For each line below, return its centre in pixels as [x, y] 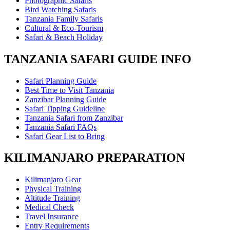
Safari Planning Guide [61, 81]
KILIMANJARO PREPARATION [94, 158]
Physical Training [53, 189]
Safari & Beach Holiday [64, 37]
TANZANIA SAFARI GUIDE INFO [98, 59]
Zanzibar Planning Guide [65, 99]
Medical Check [49, 207]
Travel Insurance [52, 217]
